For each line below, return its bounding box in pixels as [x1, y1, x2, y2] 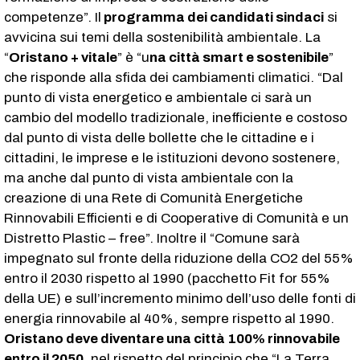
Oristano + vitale [9, 49, 117, 65]
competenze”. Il [4, 9, 101, 25]
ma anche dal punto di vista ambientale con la [4, 170, 293, 186]
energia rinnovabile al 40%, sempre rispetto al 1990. [4, 310, 334, 326]
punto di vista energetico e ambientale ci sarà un [4, 89, 312, 105]
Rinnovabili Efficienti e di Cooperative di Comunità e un [4, 210, 349, 226]
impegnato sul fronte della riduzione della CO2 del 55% [4, 250, 354, 266]
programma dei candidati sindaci [101, 9, 324, 25]
